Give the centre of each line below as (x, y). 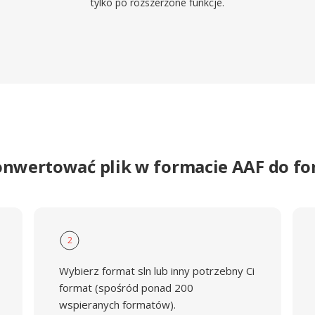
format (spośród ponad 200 (126, 288)
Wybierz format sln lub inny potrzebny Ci (156, 271)
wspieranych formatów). (117, 304)
